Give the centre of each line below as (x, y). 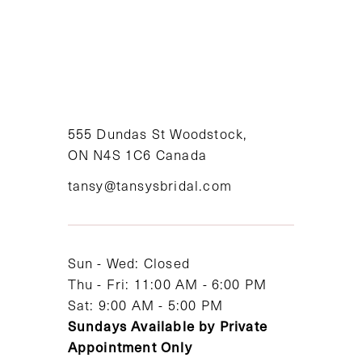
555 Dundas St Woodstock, (158, 134)
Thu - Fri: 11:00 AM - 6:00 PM (167, 284)
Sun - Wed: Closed (128, 263)
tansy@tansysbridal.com (149, 186)
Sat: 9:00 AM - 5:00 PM (145, 305)
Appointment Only (130, 347)
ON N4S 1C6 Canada (137, 155)
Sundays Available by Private (168, 326)
